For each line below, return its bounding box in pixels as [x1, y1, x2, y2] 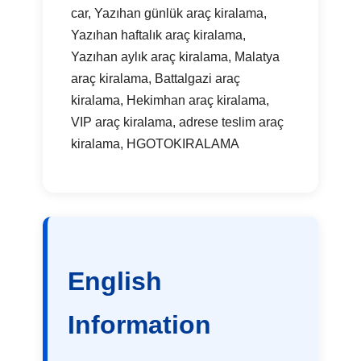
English [68, 267, 163, 297]
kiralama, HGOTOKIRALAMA [71, 137, 240, 151]
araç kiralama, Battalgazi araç [71, 72, 241, 86]
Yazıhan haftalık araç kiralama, [71, 28, 247, 43]
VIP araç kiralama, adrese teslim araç [71, 115, 284, 130]
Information [68, 310, 212, 340]
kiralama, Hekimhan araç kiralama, [71, 93, 270, 108]
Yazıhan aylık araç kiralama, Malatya [71, 50, 280, 64]
